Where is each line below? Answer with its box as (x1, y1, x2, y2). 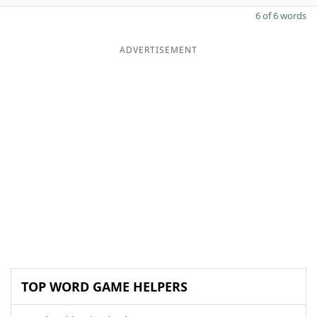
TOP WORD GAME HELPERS (21, 278, 188, 295)
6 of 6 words (255, 9, 306, 22)
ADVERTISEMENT (120, 44, 197, 56)
